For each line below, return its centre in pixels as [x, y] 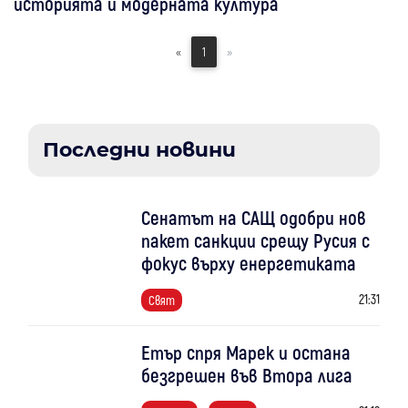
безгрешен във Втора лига [246, 374]
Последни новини [139, 149]
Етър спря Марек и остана [245, 352]
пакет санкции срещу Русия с [255, 240]
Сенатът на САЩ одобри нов [253, 217]
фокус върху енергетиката [248, 262]
